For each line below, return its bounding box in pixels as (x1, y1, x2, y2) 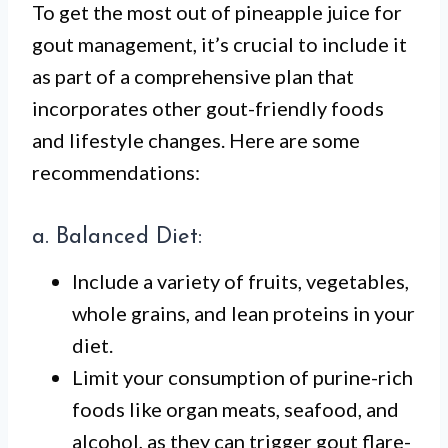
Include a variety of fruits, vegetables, (72, 269, 409, 293)
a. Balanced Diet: (32, 226, 202, 249)
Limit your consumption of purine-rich (72, 365, 413, 389)
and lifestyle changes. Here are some (32, 128, 360, 152)
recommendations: (32, 160, 200, 184)
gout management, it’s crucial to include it (32, 32, 407, 56)
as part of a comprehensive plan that (32, 64, 354, 88)
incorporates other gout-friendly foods (32, 96, 384, 120)
